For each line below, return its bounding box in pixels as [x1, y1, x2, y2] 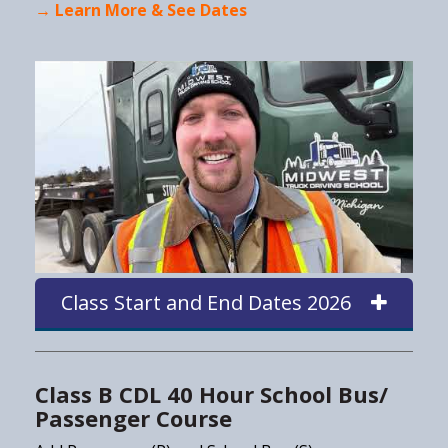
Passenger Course [35, 403, 238, 434]
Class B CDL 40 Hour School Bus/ [35, 379, 388, 410]
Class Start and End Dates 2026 [61, 289, 351, 317]
